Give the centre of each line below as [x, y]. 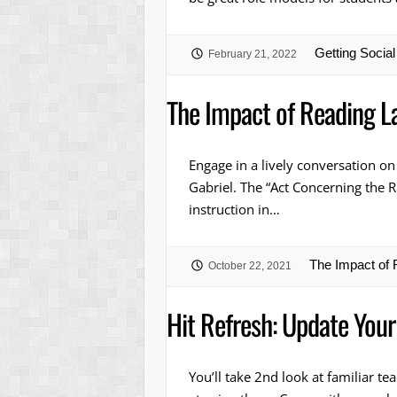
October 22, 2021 [249, 266]
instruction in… [234, 209]
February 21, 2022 [252, 54]
